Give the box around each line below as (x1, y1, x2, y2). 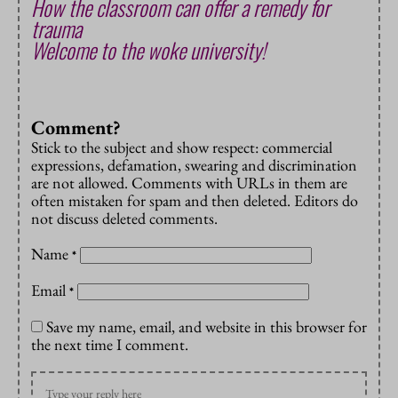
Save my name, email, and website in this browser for (46, 316, 367, 338)
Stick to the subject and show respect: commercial (31, 137, 332, 158)
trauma (31, 12, 82, 45)
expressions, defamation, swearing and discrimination (31, 155, 357, 176)
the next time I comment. (31, 334, 188, 355)
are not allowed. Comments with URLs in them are (31, 172, 347, 194)
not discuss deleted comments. (31, 208, 218, 229)
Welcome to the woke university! (31, 34, 266, 67)
